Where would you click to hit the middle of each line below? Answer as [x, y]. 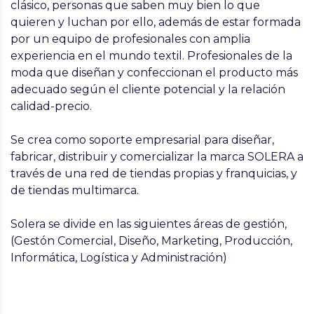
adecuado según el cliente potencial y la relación [148, 89]
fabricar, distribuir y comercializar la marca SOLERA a [157, 157]
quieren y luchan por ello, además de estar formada [156, 22]
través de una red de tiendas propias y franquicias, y [154, 173]
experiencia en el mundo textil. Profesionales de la [151, 56]
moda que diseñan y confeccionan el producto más [154, 73]
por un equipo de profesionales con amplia [130, 39]
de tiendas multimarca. [75, 190]
